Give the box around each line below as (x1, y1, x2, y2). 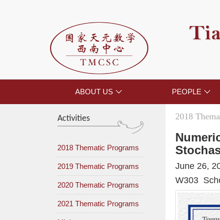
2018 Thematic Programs (57, 143, 139, 152)
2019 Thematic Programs (57, 162, 139, 171)
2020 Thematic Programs (57, 181, 139, 190)
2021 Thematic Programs (57, 199, 139, 208)
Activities (57, 114, 90, 124)
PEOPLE (171, 87, 201, 96)
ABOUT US (75, 87, 113, 96)
